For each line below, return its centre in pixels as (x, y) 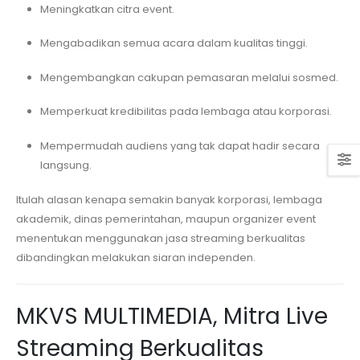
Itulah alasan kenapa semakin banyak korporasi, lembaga (169, 199)
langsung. (65, 166)
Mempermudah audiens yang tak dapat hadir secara (180, 146)
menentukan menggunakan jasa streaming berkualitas (161, 238)
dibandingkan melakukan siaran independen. (136, 257)
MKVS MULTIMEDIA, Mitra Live (172, 317)
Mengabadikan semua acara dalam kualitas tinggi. (174, 43)
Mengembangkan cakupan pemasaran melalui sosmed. (189, 77)
